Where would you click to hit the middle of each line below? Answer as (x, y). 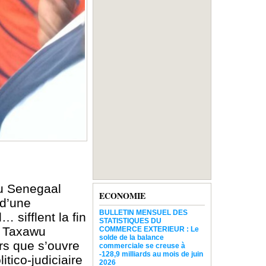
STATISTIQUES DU (130, 221)
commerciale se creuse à (142, 246)
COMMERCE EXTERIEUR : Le (149, 229)
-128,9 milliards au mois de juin (151, 254)
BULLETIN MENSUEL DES (143, 213)
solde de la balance (132, 238)
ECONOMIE (122, 196)
